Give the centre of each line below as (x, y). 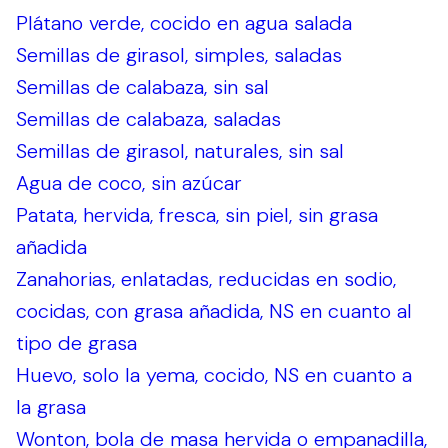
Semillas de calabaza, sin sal (142, 87)
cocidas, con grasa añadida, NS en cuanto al (214, 311)
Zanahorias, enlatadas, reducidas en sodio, (206, 279)
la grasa (51, 407)
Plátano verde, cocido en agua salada (184, 23)
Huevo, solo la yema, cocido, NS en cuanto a (214, 375)
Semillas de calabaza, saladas (148, 119)
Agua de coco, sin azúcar (129, 183)
